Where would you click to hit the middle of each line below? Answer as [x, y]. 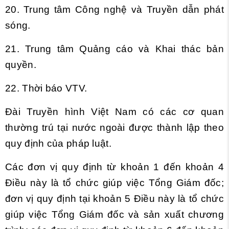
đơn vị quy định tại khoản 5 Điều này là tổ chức [114, 199]
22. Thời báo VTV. [46, 88]
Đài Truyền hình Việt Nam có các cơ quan [114, 112]
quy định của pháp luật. [58, 143]
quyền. [21, 65]
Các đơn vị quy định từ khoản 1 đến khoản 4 [114, 167]
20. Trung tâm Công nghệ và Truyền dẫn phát [114, 9]
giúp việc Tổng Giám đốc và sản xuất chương [114, 214]
